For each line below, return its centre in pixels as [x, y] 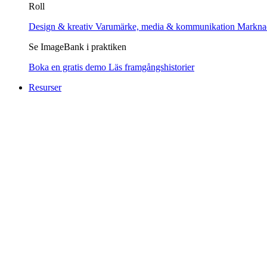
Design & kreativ [62, 27]
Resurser [45, 87]
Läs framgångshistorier [151, 67]
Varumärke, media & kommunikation [166, 27]
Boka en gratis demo [69, 67]
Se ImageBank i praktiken [77, 47]
